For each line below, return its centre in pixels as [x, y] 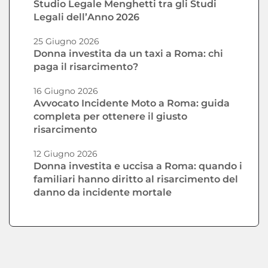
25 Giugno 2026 [66, 42]
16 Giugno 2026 [66, 91]
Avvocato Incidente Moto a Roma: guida [132, 103]
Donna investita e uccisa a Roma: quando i [138, 166]
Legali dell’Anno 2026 [86, 17]
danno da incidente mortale [103, 193]
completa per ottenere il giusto [110, 117]
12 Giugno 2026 [66, 154]
